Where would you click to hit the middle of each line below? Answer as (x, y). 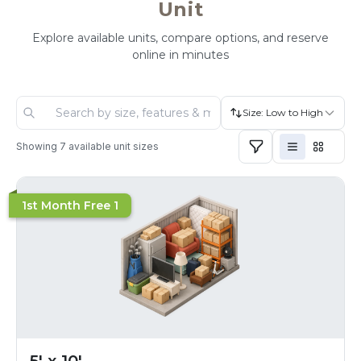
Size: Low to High (283, 112)
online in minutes (180, 55)
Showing (38, 146)
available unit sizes (112, 146)
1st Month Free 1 (70, 205)
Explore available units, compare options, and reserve (180, 38)
